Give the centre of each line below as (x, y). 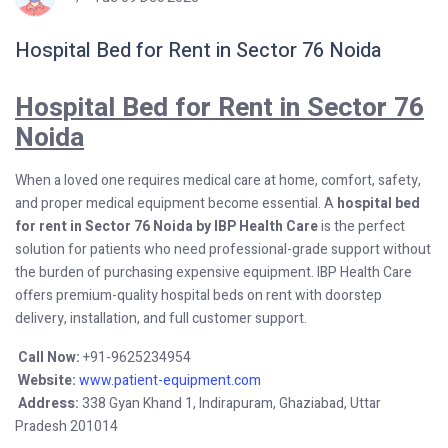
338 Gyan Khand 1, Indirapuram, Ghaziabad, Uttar (230, 403)
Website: (47, 380)
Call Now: (49, 357)
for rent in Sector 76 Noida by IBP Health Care (166, 226)
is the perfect (361, 226)
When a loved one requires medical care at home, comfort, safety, (218, 180)
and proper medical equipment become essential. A (176, 203)
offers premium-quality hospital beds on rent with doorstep (198, 295)
